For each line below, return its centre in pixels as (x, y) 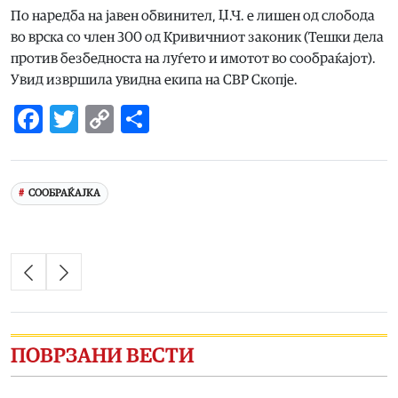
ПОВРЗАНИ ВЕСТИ (103, 356)
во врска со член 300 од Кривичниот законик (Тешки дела (197, 37)
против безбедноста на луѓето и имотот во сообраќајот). (193, 58)
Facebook (100, 119)
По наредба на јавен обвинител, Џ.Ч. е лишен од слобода (193, 16)
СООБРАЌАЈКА (64, 194)
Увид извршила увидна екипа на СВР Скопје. (154, 80)
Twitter (123, 119)
